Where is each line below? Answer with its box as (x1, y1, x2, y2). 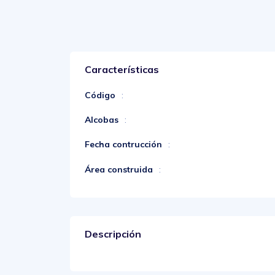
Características (85, 63, 159, 76)
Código (85, 90, 115, 101)
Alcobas (85, 114, 118, 126)
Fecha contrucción (85, 139, 162, 150)
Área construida (85, 163, 153, 175)
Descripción (85, 227, 141, 240)
